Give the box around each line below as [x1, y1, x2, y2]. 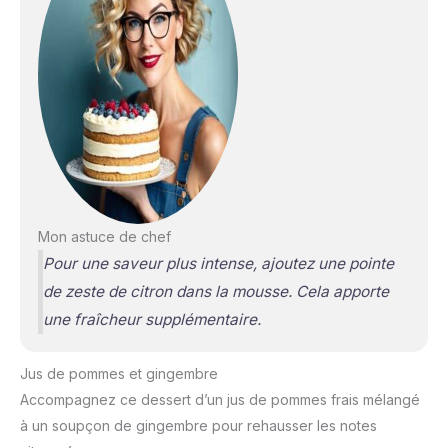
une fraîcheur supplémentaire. [42, 309, 261, 329]
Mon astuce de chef [37, 227, 171, 245]
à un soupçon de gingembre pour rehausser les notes [20, 416, 377, 434]
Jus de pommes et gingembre [20, 364, 218, 382]
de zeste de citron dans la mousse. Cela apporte [42, 281, 389, 301]
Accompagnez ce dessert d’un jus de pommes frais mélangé [20, 390, 420, 408]
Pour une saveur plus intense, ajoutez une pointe [42, 253, 394, 273]
